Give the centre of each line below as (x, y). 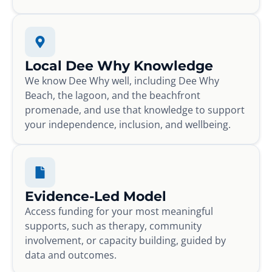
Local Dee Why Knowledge (119, 65)
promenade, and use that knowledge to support (135, 110)
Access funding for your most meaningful (119, 211)
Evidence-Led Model (96, 196)
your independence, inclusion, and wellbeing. (128, 124)
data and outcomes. (71, 255)
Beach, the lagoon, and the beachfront (113, 95)
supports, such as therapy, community (113, 226)
